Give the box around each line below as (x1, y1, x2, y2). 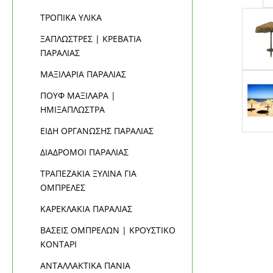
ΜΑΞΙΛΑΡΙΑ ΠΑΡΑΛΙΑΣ (40, 68, 127, 80)
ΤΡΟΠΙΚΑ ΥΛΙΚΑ (40, 12, 102, 24)
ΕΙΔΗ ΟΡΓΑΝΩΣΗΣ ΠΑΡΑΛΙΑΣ (40, 125, 154, 137)
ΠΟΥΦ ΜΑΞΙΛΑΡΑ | (40, 90, 116, 102)
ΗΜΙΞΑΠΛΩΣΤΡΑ (40, 104, 105, 116)
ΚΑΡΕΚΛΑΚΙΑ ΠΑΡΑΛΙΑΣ (40, 203, 133, 215)
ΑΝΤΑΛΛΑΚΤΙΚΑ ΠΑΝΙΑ (40, 260, 131, 272)
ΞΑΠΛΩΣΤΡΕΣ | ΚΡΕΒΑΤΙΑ (40, 33, 142, 45)
